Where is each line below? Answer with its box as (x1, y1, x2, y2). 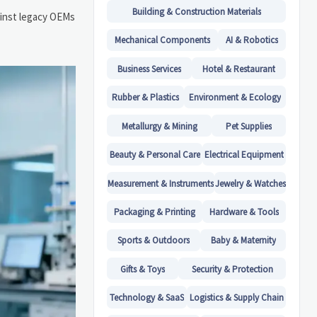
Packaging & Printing (114, 206, 196, 219)
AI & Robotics (226, 34, 279, 47)
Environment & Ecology (189, 91, 282, 104)
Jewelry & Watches (214, 177, 286, 190)
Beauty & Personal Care (109, 149, 200, 161)
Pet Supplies (226, 120, 272, 132)
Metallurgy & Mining (121, 120, 197, 132)
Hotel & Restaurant (202, 62, 276, 75)
